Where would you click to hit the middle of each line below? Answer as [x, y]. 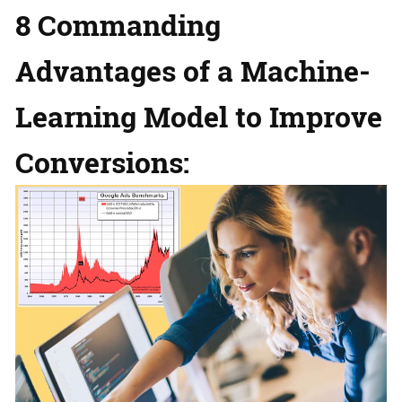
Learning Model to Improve [199, 117]
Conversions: [102, 162]
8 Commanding [118, 25]
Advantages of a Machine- [193, 71]
